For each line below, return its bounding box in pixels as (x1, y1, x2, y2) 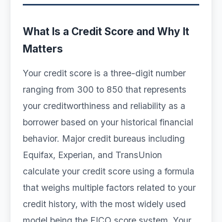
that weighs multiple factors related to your (23, 182, 196, 193)
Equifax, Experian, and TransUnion (23, 150, 162, 160)
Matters (23, 43, 63, 55)
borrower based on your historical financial (23, 117, 193, 127)
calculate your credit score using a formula (23, 166, 194, 176)
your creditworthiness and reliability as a (23, 101, 185, 111)
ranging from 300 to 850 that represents (23, 84, 186, 95)
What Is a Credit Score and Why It (23, 25, 189, 38)
